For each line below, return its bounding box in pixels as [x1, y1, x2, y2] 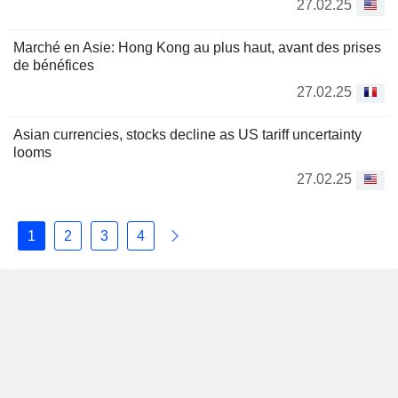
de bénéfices [13, 58, 94, 73]
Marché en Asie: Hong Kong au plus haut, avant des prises [13, 40, 381, 55]
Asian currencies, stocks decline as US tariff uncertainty [13, 127, 362, 142]
